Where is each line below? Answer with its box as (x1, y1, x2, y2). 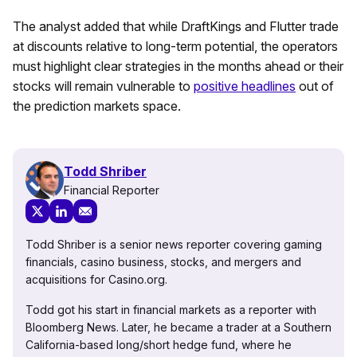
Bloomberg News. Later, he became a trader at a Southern (25, 320, 331, 335)
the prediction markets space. (13, 98, 181, 115)
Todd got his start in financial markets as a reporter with (25, 303, 316, 317)
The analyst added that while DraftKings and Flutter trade (13, 18, 339, 35)
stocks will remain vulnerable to (13, 78, 194, 95)
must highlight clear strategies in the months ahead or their (13, 58, 343, 75)
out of (296, 78, 334, 95)
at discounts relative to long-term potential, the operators (13, 38, 338, 55)
